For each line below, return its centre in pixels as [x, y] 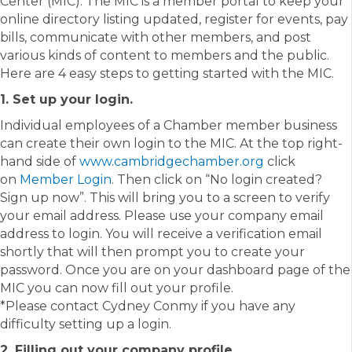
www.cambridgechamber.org [172, 162]
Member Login [66, 180]
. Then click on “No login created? [217, 180]
